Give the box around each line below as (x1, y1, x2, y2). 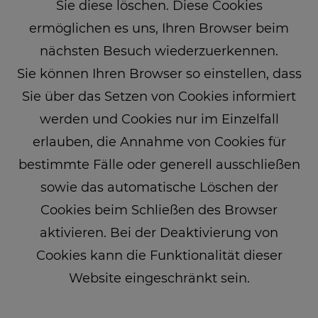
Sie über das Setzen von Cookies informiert (22, 88, 296, 104)
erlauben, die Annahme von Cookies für (32, 133, 286, 150)
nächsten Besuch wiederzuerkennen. (40, 43, 278, 59)
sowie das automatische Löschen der (40, 179, 278, 195)
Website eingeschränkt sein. (68, 270, 250, 286)
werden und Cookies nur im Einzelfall (39, 111, 279, 127)
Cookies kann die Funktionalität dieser (35, 247, 283, 263)
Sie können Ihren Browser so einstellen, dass (16, 65, 302, 82)
